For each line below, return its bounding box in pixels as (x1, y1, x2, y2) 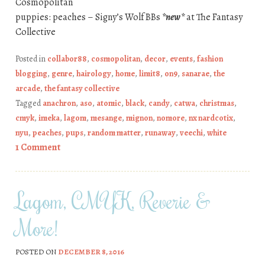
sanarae (181, 67, 209, 79)
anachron (42, 97, 76, 109)
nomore (156, 112, 185, 124)
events (169, 53, 193, 64)
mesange (90, 112, 122, 124)
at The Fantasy (184, 10, 243, 24)
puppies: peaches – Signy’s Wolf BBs (15, 10, 162, 24)
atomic (96, 97, 121, 109)
